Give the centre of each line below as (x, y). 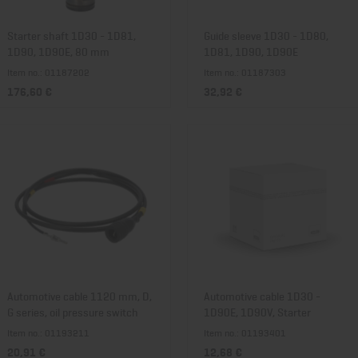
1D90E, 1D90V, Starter (257, 311)
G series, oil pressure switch (73, 311)
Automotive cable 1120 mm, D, (80, 295)
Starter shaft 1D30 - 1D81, (72, 35)
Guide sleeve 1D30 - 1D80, (266, 35)
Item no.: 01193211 (48, 332)
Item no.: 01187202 (48, 72)
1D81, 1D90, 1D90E (251, 51)
